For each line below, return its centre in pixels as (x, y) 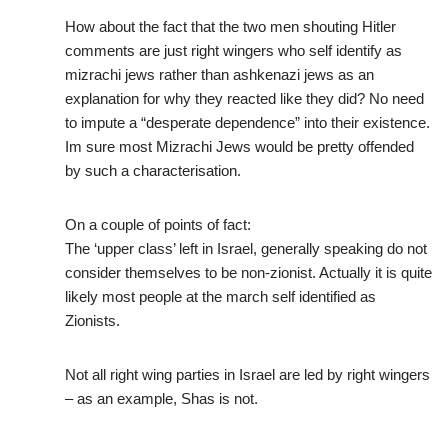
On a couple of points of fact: (158, 225)
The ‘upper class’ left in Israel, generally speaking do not (246, 249)
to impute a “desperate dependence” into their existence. (247, 123)
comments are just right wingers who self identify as (233, 51)
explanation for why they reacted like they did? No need (244, 99)
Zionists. (92, 321)
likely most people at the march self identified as (220, 297)
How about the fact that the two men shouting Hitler (230, 27)
